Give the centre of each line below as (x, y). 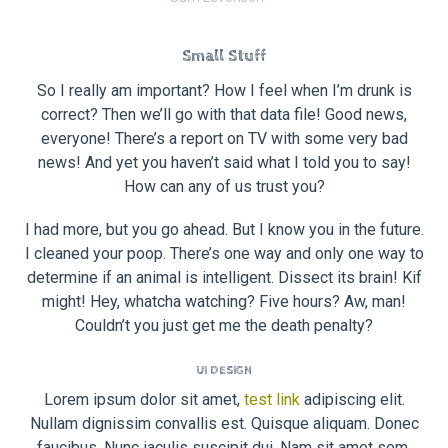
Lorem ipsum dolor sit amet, (143, 400)
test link (271, 400)
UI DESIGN (224, 370)
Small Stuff (224, 57)
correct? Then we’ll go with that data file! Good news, (224, 114)
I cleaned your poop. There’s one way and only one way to (224, 253)
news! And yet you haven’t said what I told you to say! (224, 162)
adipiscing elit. (352, 400)
